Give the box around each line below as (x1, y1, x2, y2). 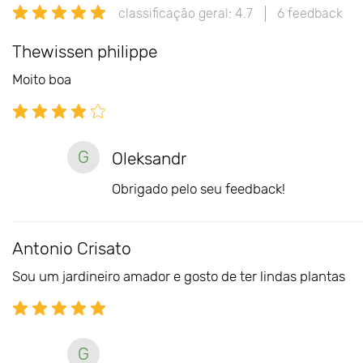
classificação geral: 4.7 (118, 6, 253, 22)
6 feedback (277, 6, 343, 22)
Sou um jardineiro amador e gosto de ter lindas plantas (12, 267, 345, 284)
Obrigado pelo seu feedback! (112, 180, 285, 197)
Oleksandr (112, 147, 186, 169)
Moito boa (12, 70, 71, 88)
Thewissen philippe (12, 41, 157, 62)
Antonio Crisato (12, 237, 131, 258)
